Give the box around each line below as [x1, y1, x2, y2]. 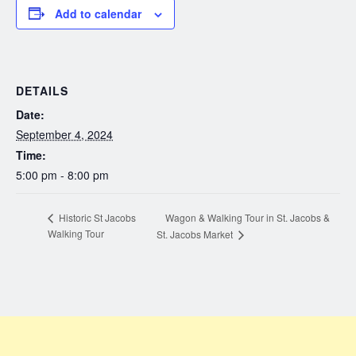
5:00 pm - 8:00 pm [16, 167, 109, 184]
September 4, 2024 [16, 126, 113, 143]
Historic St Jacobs [56, 211, 136, 225]
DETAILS [16, 83, 68, 99]
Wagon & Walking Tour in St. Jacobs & [164, 210, 330, 224]
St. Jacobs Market [156, 227, 235, 242]
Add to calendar [55, 5, 141, 21]
